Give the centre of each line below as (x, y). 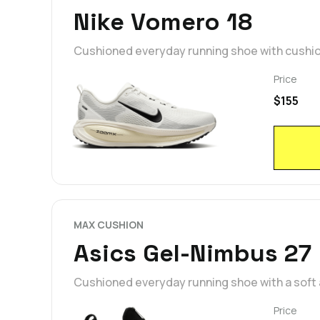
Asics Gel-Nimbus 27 (192, 254)
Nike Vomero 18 (163, 22)
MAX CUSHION (109, 225)
